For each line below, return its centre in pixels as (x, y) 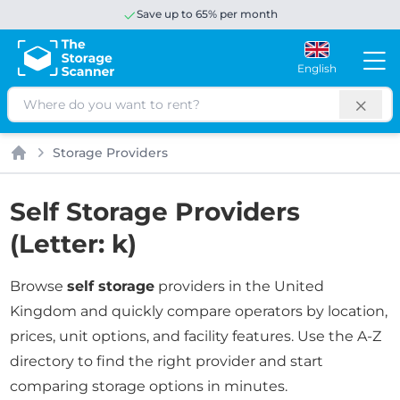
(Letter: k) (74, 244)
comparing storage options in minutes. (149, 386)
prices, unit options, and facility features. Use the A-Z (196, 336)
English (317, 68)
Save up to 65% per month (207, 14)
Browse (39, 286)
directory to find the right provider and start (167, 361)
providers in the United (240, 286)
